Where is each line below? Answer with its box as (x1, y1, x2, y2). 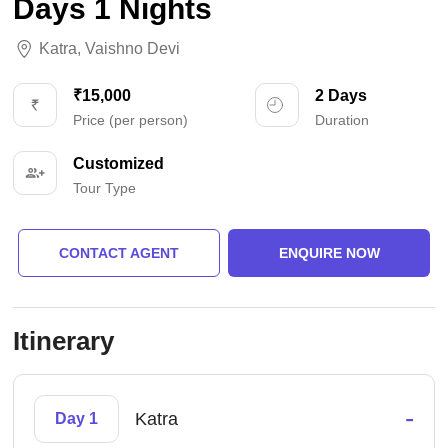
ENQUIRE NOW (278, 245, 380, 262)
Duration (314, 112, 369, 129)
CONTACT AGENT (58, 245, 179, 262)
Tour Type (73, 180, 137, 197)
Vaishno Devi (85, 40, 181, 58)
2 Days (314, 87, 367, 105)
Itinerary (13, 326, 115, 357)
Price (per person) (73, 112, 189, 129)
